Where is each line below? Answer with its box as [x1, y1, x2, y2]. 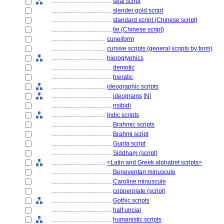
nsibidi [113, 102, 131, 109]
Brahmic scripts [113, 121, 154, 128]
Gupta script [113, 140, 145, 147]
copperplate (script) [113, 187, 165, 194]
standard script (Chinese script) [113, 16, 197, 23]
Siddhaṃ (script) [113, 149, 157, 156]
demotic [113, 64, 134, 71]
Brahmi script [113, 130, 148, 137]
